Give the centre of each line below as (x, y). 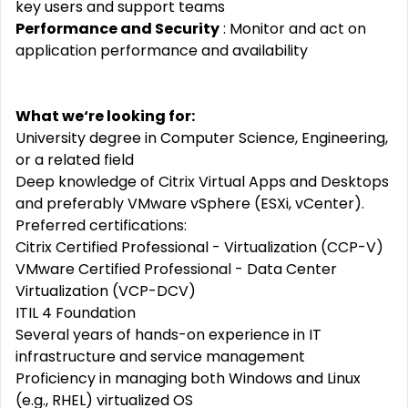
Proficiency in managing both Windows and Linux (188, 378)
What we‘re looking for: (105, 116)
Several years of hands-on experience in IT (168, 335)
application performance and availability (162, 51)
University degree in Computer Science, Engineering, (202, 138)
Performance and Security (117, 29)
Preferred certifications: (101, 225)
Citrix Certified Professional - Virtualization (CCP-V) (199, 247)
